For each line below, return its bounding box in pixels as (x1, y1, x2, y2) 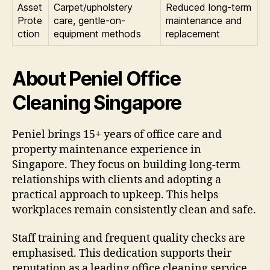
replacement (166, 27, 220, 40)
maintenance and (166, 14, 242, 27)
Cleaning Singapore (12, 90, 182, 115)
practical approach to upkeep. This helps (12, 187, 218, 202)
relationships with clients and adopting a (12, 172, 221, 187)
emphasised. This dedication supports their (12, 246, 231, 261)
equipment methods (54, 27, 141, 40)
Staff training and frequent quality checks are (12, 231, 245, 246)
